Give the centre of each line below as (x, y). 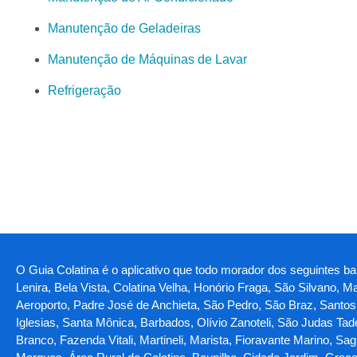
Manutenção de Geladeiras (124, 28)
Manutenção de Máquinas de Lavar (147, 59)
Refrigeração (84, 90)
